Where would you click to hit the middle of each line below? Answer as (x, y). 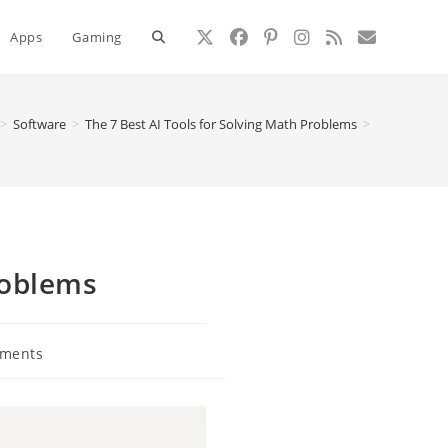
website (178, 110)
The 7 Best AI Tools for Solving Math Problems (221, 124)
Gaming (97, 37)
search (174, 184)
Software (39, 124)
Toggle (174, 36)
